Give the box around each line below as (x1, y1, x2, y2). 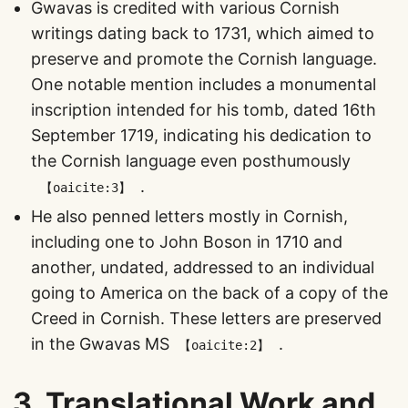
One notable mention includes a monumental (31, 75, 376, 94)
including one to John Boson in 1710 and (31, 232, 342, 251)
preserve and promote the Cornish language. (31, 49, 377, 68)
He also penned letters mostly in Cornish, (31, 207, 348, 226)
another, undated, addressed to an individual (31, 258, 374, 277)
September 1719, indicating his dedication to (31, 126, 372, 145)
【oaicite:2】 (178, 338, 270, 352)
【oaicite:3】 (40, 180, 131, 195)
